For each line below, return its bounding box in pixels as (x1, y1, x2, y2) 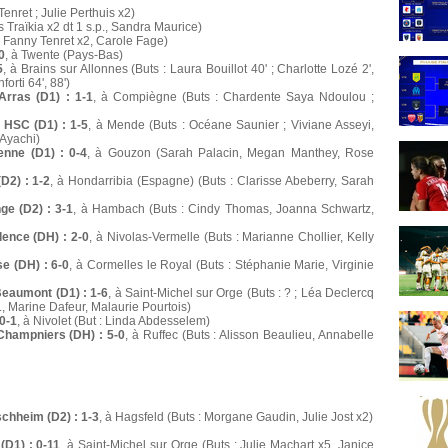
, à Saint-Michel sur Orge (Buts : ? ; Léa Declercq (108, 286, 375, 301)
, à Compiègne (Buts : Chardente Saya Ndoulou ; (92, 90, 375, 105)
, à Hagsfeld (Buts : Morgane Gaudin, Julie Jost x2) (99, 410, 373, 425)
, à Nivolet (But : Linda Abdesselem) (17, 314, 210, 329)
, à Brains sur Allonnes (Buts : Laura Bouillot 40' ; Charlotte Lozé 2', (3, 62, 375, 77)
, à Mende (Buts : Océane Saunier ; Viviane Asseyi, (88, 118, 375, 133)
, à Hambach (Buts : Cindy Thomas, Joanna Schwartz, (73, 202, 375, 217)
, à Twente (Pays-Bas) (5, 48, 123, 63)
